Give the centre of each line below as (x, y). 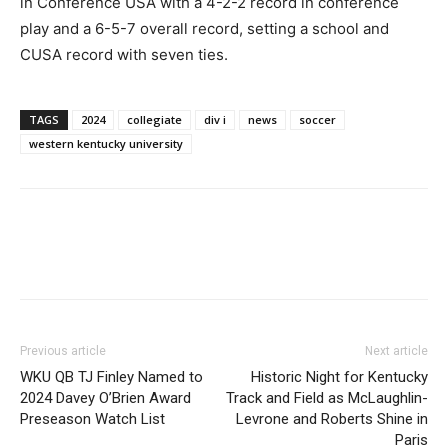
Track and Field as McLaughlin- (327, 398)
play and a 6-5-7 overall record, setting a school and (204, 28)
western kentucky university (106, 143)
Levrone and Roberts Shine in (332, 419)
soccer (317, 119)
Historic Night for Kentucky (339, 377)
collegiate (154, 119)
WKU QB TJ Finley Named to (111, 377)
